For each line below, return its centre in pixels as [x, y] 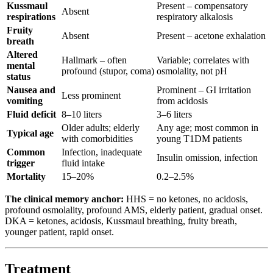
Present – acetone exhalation [211, 36]
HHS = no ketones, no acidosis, [186, 199]
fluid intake [83, 163]
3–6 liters [174, 115]
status [19, 77]
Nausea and [31, 90]
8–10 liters [82, 115]
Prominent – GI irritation [204, 90]
